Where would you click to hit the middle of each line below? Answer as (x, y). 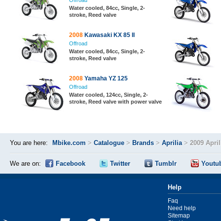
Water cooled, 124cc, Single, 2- (109, 95)
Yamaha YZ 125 (105, 78)
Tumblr (166, 164)
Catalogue (109, 143)
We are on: (25, 164)
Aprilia (172, 143)
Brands (143, 143)
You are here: (29, 143)
